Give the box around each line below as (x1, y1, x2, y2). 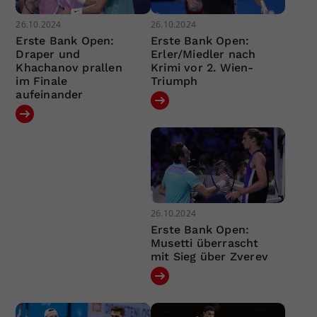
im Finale (16, 74, 68, 88)
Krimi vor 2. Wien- (150, 60, 254, 74)
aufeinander (16, 87, 83, 101)
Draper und (16, 47, 81, 61)
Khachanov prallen (16, 60, 122, 74)
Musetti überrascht (150, 236, 259, 250)
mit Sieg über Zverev (150, 250, 268, 264)
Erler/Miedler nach (150, 47, 256, 61)
